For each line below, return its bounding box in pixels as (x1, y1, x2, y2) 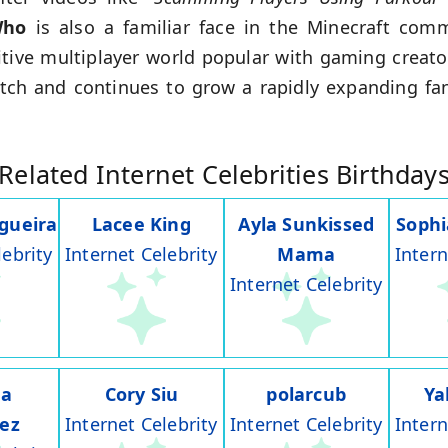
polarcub (266, 382, 347, 407)
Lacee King (91, 212, 191, 237)
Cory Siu (104, 382, 179, 407)
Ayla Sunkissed (238, 212, 375, 237)
